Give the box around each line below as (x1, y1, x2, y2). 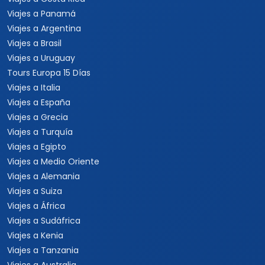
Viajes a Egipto (7, 141, 66, 153)
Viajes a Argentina (7, 22, 81, 34)
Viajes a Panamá (7, 8, 76, 20)
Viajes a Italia (7, 82, 60, 93)
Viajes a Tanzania (7, 244, 79, 256)
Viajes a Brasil (7, 37, 62, 49)
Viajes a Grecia (7, 111, 68, 123)
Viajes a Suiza (7, 185, 62, 197)
